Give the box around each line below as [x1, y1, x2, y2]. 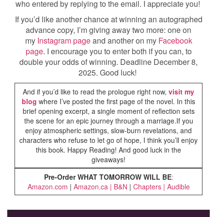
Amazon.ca [73, 182, 108, 192]
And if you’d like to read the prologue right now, [23, 87, 169, 97]
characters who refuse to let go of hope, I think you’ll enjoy [19, 135, 198, 145]
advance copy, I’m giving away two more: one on [26, 24, 191, 36]
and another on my [90, 35, 158, 46]
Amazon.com [27, 182, 68, 192]
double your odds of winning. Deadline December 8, [19, 56, 198, 68]
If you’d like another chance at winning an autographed [15, 14, 202, 25]
